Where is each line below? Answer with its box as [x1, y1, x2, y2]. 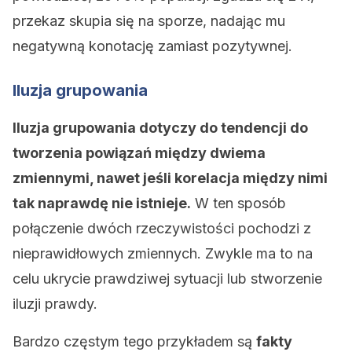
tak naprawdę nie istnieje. [13, 195, 191, 211]
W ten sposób [191, 195, 286, 211]
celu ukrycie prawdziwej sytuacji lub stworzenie [13, 270, 322, 287]
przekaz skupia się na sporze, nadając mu [13, 13, 285, 29]
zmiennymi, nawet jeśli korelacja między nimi [13, 170, 328, 186]
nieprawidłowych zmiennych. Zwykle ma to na [13, 245, 313, 262]
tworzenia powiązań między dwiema [13, 145, 266, 161]
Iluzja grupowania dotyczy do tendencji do [13, 119, 308, 136]
